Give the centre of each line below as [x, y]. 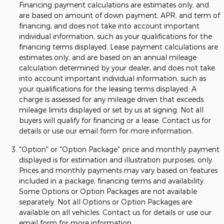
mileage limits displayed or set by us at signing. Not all [111, 110]
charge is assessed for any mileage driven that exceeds [111, 99]
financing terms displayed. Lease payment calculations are [118, 47]
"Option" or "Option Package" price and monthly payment [119, 149]
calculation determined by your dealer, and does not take [117, 68]
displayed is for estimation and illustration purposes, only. [116, 160]
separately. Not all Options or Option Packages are [105, 202]
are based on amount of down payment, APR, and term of [119, 15]
